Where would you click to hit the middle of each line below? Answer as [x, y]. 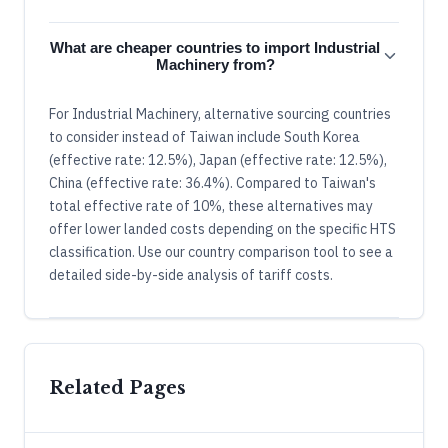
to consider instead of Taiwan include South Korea [204, 136]
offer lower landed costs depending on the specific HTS [222, 228]
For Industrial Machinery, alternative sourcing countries [220, 113]
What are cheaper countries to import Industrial [215, 47]
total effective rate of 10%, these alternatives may [211, 205]
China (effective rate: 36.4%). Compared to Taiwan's [212, 182]
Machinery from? [215, 64]
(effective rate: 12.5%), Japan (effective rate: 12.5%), [218, 159]
